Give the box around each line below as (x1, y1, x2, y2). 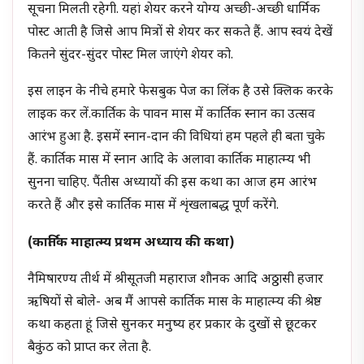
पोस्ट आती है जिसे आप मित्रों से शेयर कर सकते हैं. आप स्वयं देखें (28, 24, 333, 41)
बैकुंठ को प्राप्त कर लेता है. (28, 340, 152, 357)
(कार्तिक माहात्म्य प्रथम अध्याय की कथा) (28, 234, 236, 252)
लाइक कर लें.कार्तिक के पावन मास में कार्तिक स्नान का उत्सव (28, 106, 316, 124)
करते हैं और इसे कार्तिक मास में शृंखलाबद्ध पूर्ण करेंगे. (28, 197, 279, 215)
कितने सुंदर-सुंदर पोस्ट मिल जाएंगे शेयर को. (28, 46, 234, 64)
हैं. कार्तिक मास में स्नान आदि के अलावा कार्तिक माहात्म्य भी (28, 152, 311, 170)
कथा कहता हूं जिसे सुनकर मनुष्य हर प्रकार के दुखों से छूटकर (28, 317, 318, 335)
